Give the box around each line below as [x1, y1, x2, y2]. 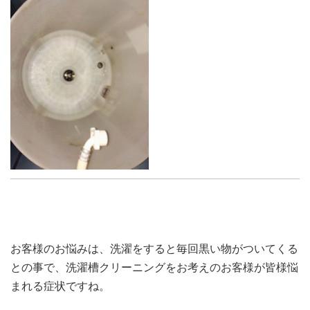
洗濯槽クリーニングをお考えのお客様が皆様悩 [66, 259, 298, 274]
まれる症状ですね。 [10, 278, 110, 293]
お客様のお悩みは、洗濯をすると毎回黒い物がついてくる [10, 241, 298, 255]
